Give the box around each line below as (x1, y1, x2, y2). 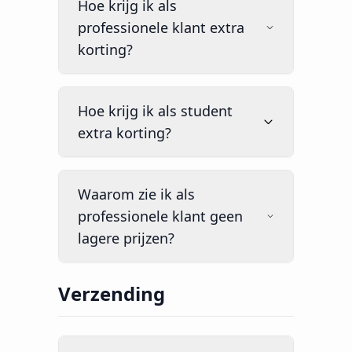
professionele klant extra (78, 18, 244, 38)
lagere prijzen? (78, 229, 174, 248)
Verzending (58, 280, 165, 307)
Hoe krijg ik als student (78, 101, 233, 121)
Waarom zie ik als (78, 185, 195, 204)
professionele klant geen (78, 207, 243, 226)
